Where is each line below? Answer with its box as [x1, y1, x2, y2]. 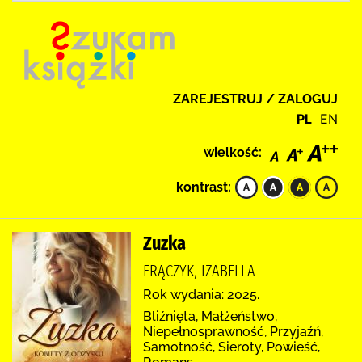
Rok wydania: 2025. [143, 286, 259, 302]
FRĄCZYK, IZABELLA [143, 260, 255, 280]
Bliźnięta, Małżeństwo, [143, 308, 277, 324]
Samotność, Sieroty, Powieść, [143, 339, 320, 355]
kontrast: [176, 179, 231, 195]
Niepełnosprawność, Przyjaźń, [143, 323, 323, 339]
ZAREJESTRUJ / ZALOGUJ [173, 91, 338, 107]
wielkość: [204, 144, 262, 160]
